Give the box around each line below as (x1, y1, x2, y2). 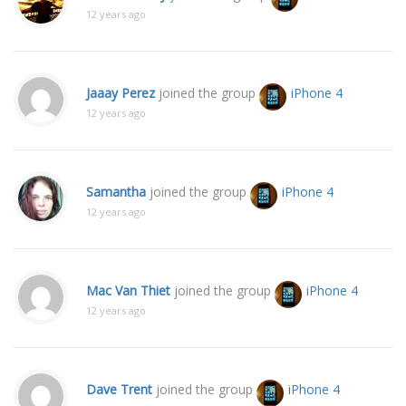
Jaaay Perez (86, 84, 155, 101)
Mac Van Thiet (86, 282, 170, 299)
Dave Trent (86, 381, 152, 398)
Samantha (86, 183, 146, 200)
